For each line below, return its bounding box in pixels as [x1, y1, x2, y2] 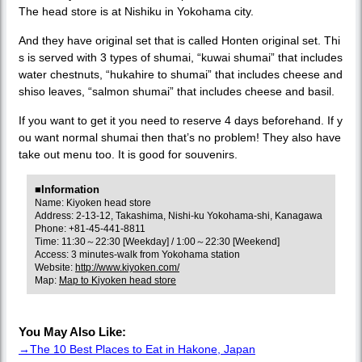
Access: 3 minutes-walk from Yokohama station [35, 248, 240, 260]
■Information [35, 183, 99, 196]
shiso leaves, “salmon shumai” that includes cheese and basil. [19, 84, 335, 98]
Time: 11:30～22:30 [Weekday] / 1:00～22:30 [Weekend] [35, 235, 280, 247]
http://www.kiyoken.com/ [75, 261, 179, 273]
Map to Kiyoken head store [59, 274, 176, 286]
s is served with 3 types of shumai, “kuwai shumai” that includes [19, 50, 343, 64]
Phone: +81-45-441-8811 [35, 222, 145, 234]
